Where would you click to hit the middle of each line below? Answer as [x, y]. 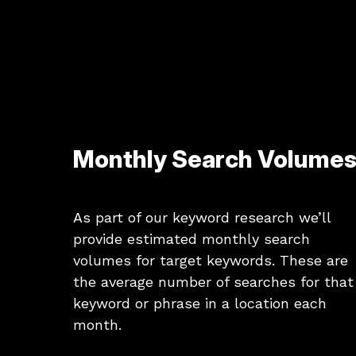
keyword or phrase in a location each [200, 303]
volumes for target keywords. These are [211, 260]
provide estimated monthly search [192, 238]
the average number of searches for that [213, 281]
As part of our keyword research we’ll [202, 217]
